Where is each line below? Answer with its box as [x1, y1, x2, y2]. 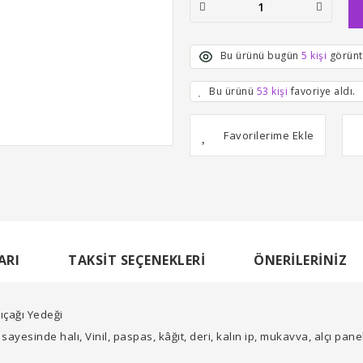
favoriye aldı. [288, 84, 356, 98]
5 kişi [301, 49, 327, 63]
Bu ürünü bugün [220, 49, 301, 63]
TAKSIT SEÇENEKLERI [68, 250, 205, 269]
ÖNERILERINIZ [254, 250, 347, 269]
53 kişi [256, 84, 288, 98]
